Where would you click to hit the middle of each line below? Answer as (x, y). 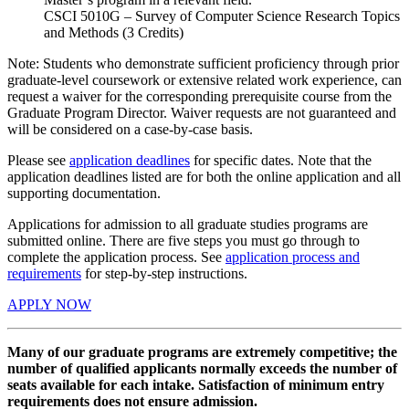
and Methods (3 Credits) (114, 32)
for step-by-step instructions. (166, 273)
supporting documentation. (84, 193)
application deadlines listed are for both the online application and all (204, 176)
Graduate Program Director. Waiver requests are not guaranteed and (202, 112)
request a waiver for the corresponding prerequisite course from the (199, 96)
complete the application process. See (115, 257)
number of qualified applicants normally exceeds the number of (202, 368)
